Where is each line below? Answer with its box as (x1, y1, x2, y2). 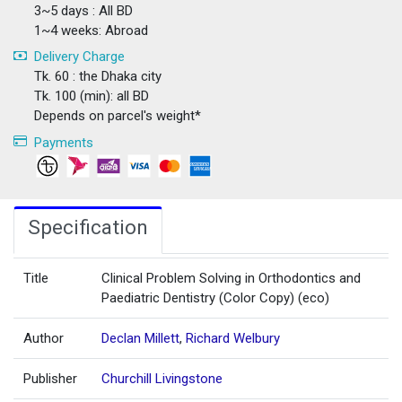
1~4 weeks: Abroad (33, 22, 148, 39)
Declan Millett (101, 329, 180, 346)
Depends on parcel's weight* (33, 108, 201, 124)
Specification (28, 215, 148, 239)
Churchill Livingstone (101, 370, 223, 387)
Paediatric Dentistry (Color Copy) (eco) (101, 289, 330, 306)
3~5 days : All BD (33, 2, 133, 19)
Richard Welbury (186, 329, 281, 346)
